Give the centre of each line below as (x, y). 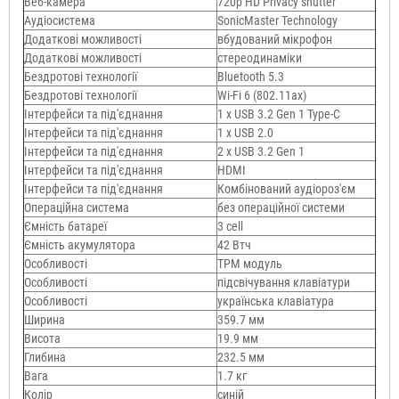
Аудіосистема (60, 20)
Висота (42, 338)
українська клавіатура (276, 301)
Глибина (45, 357)
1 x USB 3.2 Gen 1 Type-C (279, 114)
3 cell (230, 226)
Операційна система (77, 207)
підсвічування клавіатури (284, 282)
